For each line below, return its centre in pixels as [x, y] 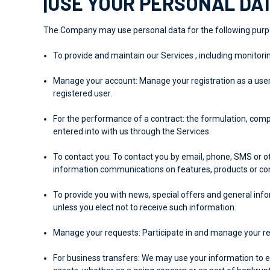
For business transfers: [97, 258]
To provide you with [90, 194]
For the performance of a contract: [119, 118]
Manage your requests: [97, 232]
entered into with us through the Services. [132, 131]
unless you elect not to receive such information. [145, 207]
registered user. [83, 93]
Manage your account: [96, 80]
